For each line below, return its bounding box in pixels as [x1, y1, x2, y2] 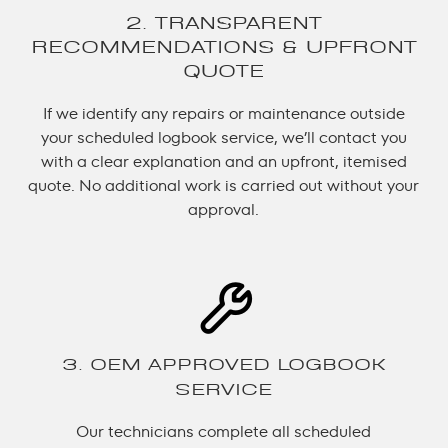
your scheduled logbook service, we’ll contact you [40, 127, 407, 147]
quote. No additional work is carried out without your [28, 175, 420, 195]
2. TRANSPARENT [125, 12, 322, 33]
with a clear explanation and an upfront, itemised [40, 151, 407, 171]
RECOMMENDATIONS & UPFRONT [30, 36, 417, 57]
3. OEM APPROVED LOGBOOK [61, 354, 386, 374]
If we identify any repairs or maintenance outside [42, 103, 405, 123]
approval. [188, 199, 260, 219]
